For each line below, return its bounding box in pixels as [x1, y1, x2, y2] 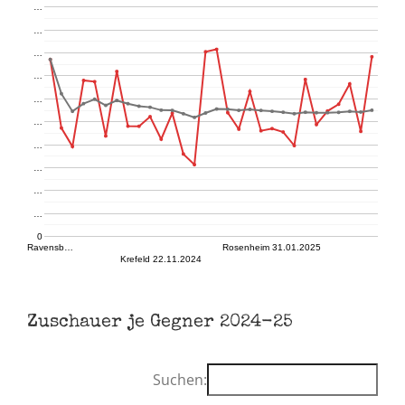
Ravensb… [27, 241, 74, 252]
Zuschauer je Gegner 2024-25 [27, 314, 293, 332]
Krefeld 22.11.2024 [120, 253, 202, 264]
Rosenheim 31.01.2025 [222, 241, 322, 252]
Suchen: [153, 370, 207, 390]
